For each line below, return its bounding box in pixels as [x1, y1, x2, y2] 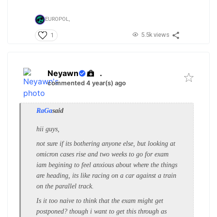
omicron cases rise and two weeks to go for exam [36, 151, 169, 158]
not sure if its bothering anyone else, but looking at [36, 140, 175, 148]
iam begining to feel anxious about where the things [36, 161, 177, 169]
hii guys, [36, 125, 60, 133]
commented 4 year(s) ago [47, 79, 126, 87]
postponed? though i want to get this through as [36, 208, 167, 216]
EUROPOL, [45, 16, 70, 23]
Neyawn [47, 68, 78, 78]
